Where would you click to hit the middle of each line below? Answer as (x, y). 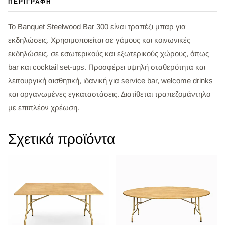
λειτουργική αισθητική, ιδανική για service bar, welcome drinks (110, 81)
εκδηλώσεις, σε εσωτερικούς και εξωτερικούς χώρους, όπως (108, 54)
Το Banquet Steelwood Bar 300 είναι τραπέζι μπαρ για (97, 27)
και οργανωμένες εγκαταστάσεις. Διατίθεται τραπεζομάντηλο (109, 94)
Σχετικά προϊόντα (62, 139)
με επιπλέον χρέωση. (44, 108)
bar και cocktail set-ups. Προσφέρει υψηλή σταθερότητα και (107, 67)
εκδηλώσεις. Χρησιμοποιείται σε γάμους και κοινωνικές (99, 40)
